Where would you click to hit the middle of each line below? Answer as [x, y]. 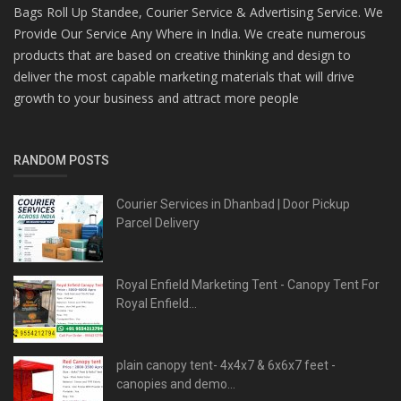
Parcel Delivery [158, 222]
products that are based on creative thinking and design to [182, 55]
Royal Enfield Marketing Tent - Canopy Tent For [248, 284]
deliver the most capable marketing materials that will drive [184, 76]
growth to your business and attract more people [156, 98]
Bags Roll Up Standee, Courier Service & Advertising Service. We [198, 12]
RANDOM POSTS [61, 160]
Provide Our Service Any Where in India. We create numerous [190, 33]
